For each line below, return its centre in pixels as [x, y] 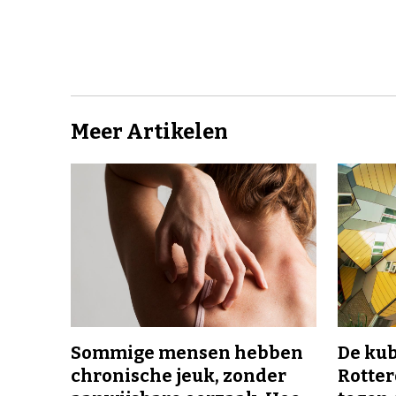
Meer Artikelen [149, 132]
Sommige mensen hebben [187, 353]
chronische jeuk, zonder [179, 376]
